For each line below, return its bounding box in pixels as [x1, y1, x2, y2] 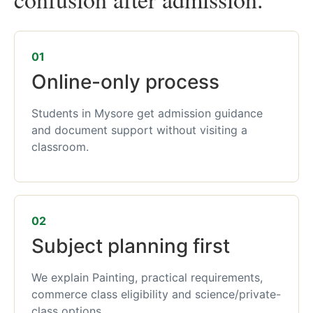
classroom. [31, 140, 89, 154]
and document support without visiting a [31, 123, 247, 137]
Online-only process [31, 70, 219, 94]
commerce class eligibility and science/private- [31, 287, 281, 302]
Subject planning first [31, 234, 230, 259]
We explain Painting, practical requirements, [31, 270, 263, 285]
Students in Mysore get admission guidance [31, 106, 263, 120]
